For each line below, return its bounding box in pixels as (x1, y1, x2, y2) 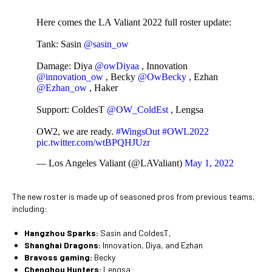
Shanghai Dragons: (24, 240, 101, 250)
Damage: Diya (36, 61, 95, 71)
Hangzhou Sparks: (24, 228, 98, 238)
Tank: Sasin (36, 39, 84, 49)
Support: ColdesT (36, 104, 107, 115)
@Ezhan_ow (36, 83, 87, 93)
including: (12, 203, 47, 214)
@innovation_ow (36, 72, 103, 82)
